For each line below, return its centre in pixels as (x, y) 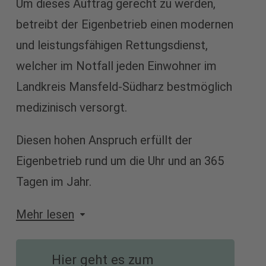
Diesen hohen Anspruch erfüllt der (104, 140)
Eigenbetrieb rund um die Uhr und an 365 (120, 161)
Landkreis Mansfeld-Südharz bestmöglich (124, 86)
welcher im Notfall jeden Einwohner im (116, 66)
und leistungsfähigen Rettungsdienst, (112, 45)
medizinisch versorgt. (71, 107)
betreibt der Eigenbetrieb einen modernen (124, 24)
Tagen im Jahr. (53, 181)
